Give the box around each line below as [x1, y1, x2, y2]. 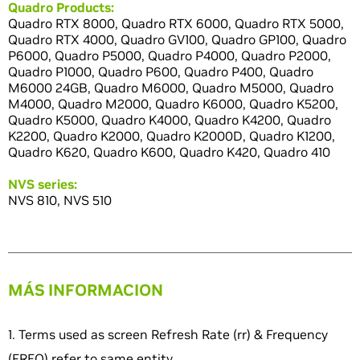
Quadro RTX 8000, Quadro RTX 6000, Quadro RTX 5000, [8, 15, 344, 32]
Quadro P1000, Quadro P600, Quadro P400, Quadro [8, 63, 313, 80]
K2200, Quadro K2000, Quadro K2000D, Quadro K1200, [8, 128, 335, 145]
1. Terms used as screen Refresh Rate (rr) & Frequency [8, 326, 328, 343]
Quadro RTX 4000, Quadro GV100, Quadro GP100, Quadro [8, 31, 346, 48]
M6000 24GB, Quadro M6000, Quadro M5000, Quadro [8, 80, 333, 96]
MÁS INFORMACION [8, 280, 163, 301]
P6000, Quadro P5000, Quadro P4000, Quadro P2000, [8, 47, 331, 64]
